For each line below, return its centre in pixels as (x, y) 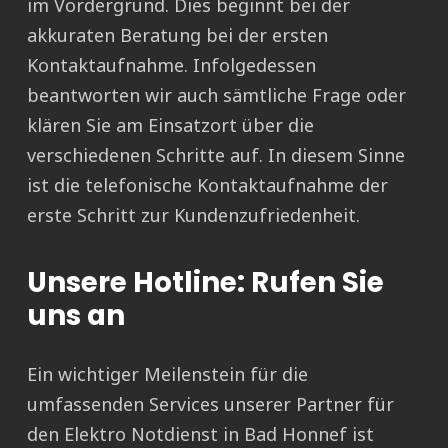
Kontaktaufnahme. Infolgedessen (171, 65)
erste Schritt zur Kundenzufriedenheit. (193, 215)
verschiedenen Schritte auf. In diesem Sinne (216, 155)
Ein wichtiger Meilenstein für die (167, 374)
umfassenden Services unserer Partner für (210, 404)
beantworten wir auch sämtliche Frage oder (216, 95)
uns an (76, 316)
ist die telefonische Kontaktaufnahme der (207, 185)
